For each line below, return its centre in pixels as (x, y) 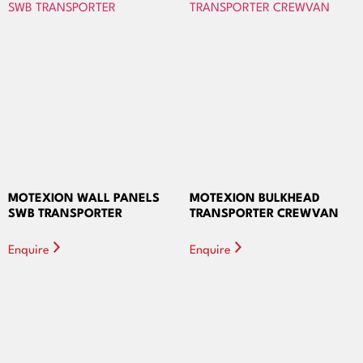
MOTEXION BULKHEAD (255, 199)
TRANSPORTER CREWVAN (264, 215)
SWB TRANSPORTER (65, 215)
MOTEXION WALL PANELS (84, 199)
